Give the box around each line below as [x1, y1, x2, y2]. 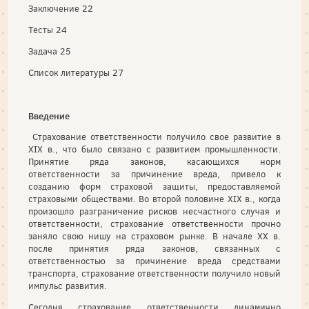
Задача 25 [28, 45, 71, 57]
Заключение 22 [28, 2, 93, 14]
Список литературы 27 [28, 66, 123, 79]
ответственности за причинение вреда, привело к [28, 168, 281, 180]
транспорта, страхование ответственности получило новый [28, 267, 281, 279]
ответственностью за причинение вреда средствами [28, 255, 281, 267]
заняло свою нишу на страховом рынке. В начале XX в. [28, 230, 281, 242]
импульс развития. [28, 279, 107, 292]
